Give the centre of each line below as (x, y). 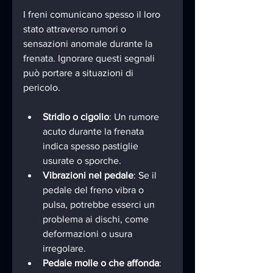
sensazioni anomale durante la (89, 43)
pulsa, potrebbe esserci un (100, 204)
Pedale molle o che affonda (101, 263)
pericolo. (42, 87)
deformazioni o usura (89, 233)
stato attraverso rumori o (76, 29)
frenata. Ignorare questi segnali (90, 58)
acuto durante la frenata (94, 131)
